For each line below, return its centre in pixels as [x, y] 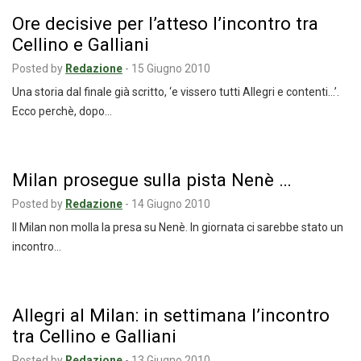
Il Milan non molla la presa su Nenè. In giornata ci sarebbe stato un [178, 227]
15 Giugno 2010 [171, 68]
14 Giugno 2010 [171, 204]
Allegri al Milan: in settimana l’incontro [171, 315]
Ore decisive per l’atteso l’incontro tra [165, 23]
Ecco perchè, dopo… [62, 111]
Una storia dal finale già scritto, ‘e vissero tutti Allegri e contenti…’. [176, 92]
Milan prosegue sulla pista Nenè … [152, 180]
